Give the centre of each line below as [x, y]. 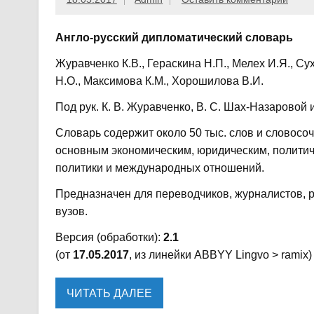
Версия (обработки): [109, 238]
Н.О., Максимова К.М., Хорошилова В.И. [159, 81]
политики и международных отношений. [159, 168]
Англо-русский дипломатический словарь [174, 38]
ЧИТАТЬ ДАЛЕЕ [109, 293]
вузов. [71, 212]
